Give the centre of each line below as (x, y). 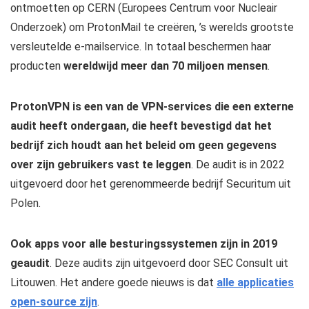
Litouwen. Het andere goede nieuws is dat (113, 283)
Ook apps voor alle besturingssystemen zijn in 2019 (144, 244)
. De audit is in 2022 (238, 165)
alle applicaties (255, 283)
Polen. (26, 203)
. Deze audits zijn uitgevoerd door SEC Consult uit (169, 263)
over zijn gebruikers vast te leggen (101, 165)
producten (37, 66)
